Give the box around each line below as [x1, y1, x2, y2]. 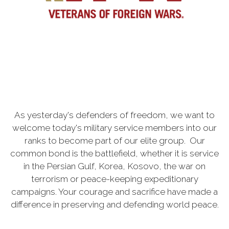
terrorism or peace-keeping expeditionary [31, 173, 198, 184]
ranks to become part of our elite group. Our [24, 135, 205, 146]
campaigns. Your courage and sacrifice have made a [11, 186, 218, 197]
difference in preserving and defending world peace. [10, 199, 219, 210]
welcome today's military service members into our [12, 122, 217, 133]
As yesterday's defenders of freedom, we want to [14, 109, 215, 120]
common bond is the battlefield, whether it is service [10, 148, 219, 158]
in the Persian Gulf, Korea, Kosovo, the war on [24, 161, 205, 171]
